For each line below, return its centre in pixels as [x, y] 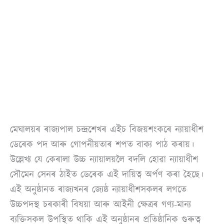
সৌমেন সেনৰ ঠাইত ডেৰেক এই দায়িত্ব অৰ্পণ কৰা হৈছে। [107, 174]
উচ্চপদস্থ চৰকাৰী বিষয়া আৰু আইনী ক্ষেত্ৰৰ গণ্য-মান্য [100, 204]
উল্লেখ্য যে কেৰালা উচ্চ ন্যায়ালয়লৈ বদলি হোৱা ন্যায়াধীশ [104, 159]
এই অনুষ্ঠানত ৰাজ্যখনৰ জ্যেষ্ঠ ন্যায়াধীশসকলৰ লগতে [98, 189]
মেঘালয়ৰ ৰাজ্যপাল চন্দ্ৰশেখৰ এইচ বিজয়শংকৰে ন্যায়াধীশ [107, 129]
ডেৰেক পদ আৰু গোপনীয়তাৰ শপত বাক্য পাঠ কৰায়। [102, 144]
